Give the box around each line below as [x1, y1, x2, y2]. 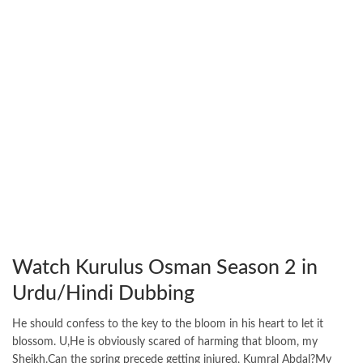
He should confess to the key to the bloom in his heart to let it [12, 318, 323, 331]
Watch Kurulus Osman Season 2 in [12, 258, 318, 279]
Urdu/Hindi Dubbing [12, 284, 194, 305]
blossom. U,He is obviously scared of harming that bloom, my [12, 336, 318, 348]
